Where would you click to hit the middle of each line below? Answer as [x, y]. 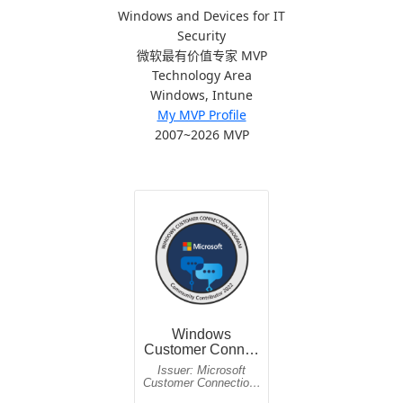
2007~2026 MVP [201, 135]
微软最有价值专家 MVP [201, 56]
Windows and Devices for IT [201, 16]
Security [201, 36]
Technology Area [201, 76]
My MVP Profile [201, 115]
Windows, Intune [201, 95]
